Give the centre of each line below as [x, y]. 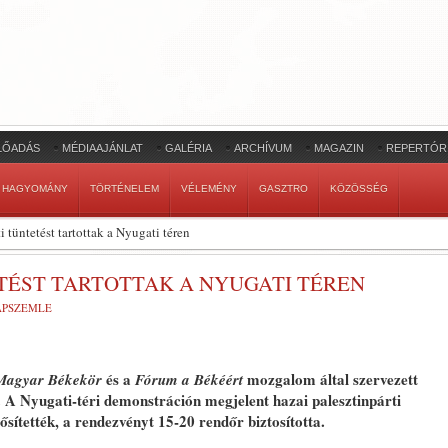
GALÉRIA [188, 148]
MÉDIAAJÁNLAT [102, 148]
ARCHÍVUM [263, 148]
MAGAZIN [339, 148]
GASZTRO [283, 188]
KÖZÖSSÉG [359, 188]
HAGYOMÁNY [35, 188]
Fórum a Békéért [189, 379]
